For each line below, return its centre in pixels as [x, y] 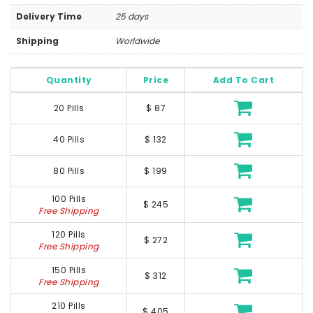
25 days [132, 16]
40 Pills [69, 140]
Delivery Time [49, 16]
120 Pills [69, 235]
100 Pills [69, 199]
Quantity [69, 80]
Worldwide [137, 41]
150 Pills [69, 270]
